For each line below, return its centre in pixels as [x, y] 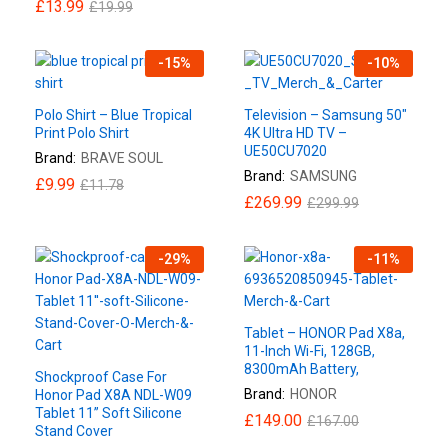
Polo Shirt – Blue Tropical [113, 114]
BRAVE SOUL [122, 157]
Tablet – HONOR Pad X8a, [324, 332]
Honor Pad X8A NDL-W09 [113, 394]
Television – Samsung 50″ [325, 114]
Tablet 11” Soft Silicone [108, 412]
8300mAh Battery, [301, 368]
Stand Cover [74, 430]
